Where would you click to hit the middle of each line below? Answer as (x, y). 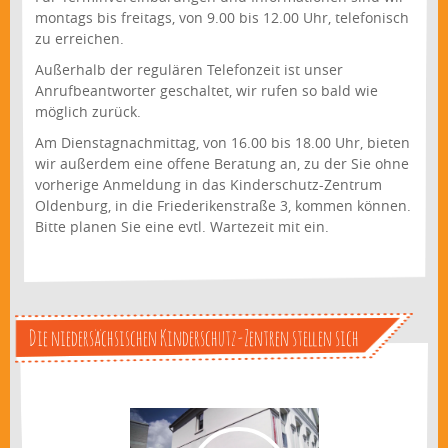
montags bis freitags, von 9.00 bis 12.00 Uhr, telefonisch (222, 18)
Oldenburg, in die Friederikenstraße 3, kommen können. (223, 206)
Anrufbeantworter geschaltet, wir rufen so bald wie (206, 91)
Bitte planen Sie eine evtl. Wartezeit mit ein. (182, 227)
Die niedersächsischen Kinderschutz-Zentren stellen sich (194, 338)
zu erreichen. (79, 39)
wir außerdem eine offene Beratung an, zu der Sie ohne (222, 164)
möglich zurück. (88, 112)
